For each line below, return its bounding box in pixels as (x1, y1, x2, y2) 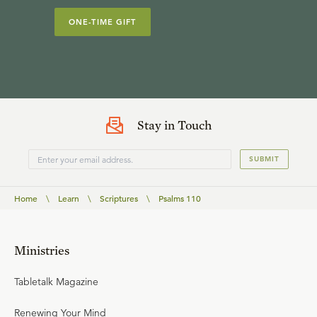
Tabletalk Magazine (14, 275, 98, 288)
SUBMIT (249, 154, 279, 163)
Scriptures (100, 192, 138, 204)
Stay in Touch (137, 117, 212, 132)
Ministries (14, 243, 69, 258)
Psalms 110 (158, 192, 201, 204)
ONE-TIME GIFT (69, 17, 137, 27)
